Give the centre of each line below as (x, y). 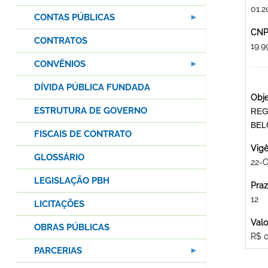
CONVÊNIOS (60, 64)
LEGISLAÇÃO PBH (72, 181)
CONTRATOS (61, 41)
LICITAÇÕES (59, 204)
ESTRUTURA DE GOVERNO (91, 111)
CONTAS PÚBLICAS (74, 18)
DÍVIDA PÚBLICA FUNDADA (92, 88)
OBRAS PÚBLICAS (72, 228)
